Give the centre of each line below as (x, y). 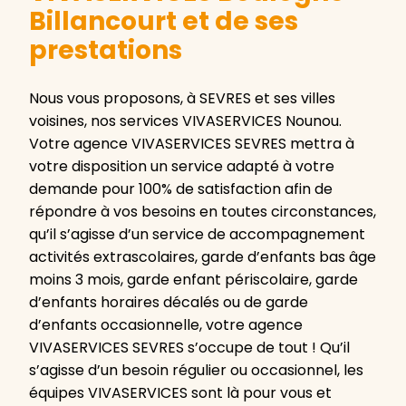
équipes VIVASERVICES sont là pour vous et (180, 393)
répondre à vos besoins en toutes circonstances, (203, 212)
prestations (106, 51)
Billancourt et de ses (164, 22)
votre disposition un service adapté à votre (182, 167)
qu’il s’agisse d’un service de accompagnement (197, 235)
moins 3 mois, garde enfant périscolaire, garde (193, 280)
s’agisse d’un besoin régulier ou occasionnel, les (196, 371)
